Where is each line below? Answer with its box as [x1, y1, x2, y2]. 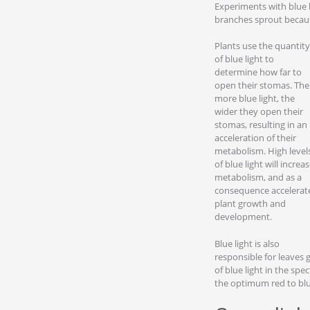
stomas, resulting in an [215, 118, 307, 131]
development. [215, 210, 272, 223]
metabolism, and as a [215, 171, 302, 183]
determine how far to [215, 66, 302, 78]
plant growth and [215, 197, 286, 210]
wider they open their [215, 105, 303, 118]
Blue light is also [215, 237, 280, 250]
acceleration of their [215, 131, 296, 144]
